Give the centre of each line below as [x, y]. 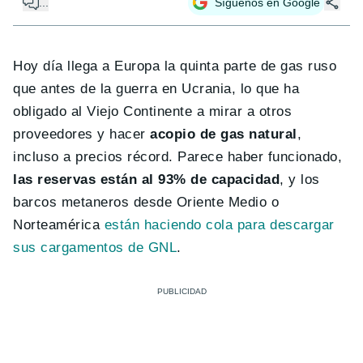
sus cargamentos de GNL [95, 247]
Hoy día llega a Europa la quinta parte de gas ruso [175, 66]
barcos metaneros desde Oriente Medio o [146, 202]
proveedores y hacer [82, 134]
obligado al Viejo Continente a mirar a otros [153, 111]
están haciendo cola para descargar [219, 224]
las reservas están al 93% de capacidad [147, 179]
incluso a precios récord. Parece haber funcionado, [178, 156]
